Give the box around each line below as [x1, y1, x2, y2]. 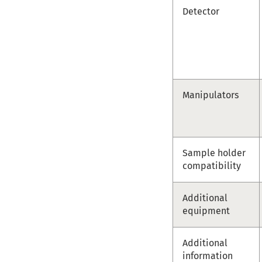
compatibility [182, 160, 242, 171]
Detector [182, 5, 220, 17]
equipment [182, 205, 230, 216]
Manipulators [182, 89, 239, 101]
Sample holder [182, 147, 246, 158]
